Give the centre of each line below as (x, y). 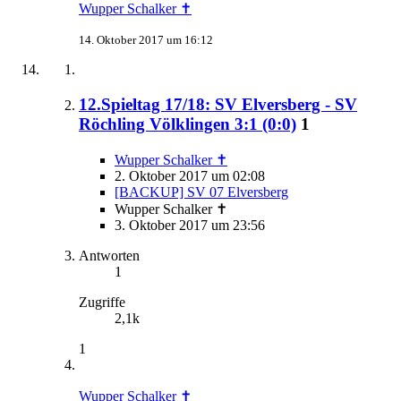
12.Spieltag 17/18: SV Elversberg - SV (218, 104)
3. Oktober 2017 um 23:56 (190, 225)
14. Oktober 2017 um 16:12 (146, 40)
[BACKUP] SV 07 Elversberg (201, 192)
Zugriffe (102, 302)
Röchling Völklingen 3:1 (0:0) (188, 124)
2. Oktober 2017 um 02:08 (190, 175)
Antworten (109, 255)
